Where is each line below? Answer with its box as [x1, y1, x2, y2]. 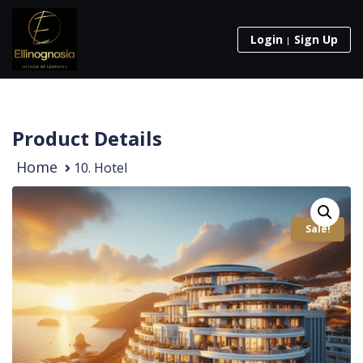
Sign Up [294, 31, 338, 47]
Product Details [12, 125, 162, 152]
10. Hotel [74, 159, 127, 177]
